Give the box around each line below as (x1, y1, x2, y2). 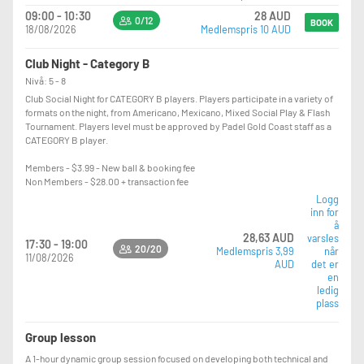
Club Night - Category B (25, 55, 149, 71)
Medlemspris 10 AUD (201, 22, 291, 36)
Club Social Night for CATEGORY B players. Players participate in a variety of (25, 92, 333, 104)
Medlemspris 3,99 (216, 244, 294, 258)
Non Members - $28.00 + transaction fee (25, 175, 188, 187)
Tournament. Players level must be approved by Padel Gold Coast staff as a (25, 119, 331, 132)
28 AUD (254, 8, 291, 23)
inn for (310, 205, 339, 219)
